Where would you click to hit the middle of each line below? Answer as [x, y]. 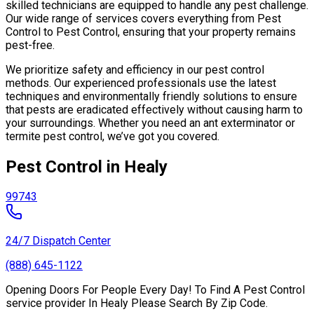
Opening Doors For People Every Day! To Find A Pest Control [155, 290]
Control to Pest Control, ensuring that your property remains [151, 32]
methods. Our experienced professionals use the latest [141, 83]
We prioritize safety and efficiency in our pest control [135, 69]
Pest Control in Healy [87, 166]
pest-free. [30, 45]
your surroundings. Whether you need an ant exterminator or [150, 123]
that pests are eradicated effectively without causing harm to [154, 109]
